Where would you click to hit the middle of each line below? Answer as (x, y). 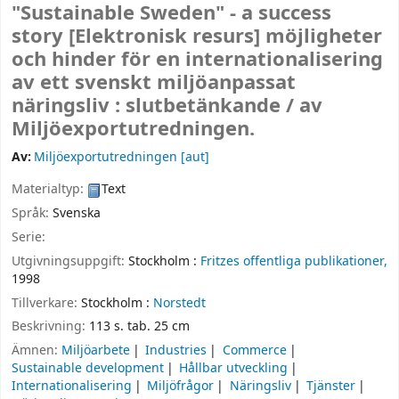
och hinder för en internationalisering (197, 60)
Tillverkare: (46, 303)
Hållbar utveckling (234, 369)
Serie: (28, 237)
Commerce (254, 351)
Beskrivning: (50, 327)
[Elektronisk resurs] (167, 37)
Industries (176, 351)
